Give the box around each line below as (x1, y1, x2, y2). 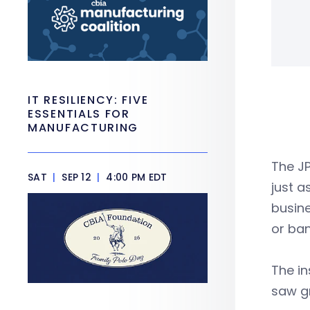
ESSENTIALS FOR (28, 106, 130, 122)
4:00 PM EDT (103, 170, 167, 184)
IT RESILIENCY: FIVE (28, 92, 149, 108)
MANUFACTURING (28, 120, 139, 136)
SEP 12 (58, 170, 95, 184)
